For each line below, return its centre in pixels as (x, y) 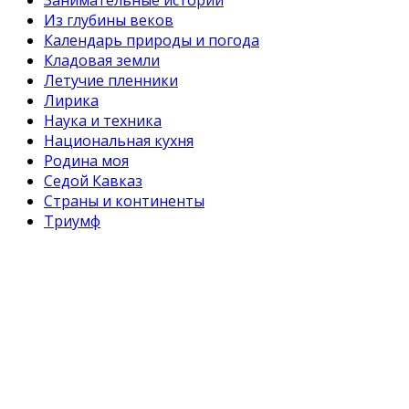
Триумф (72, 220)
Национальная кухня (119, 140)
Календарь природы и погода (152, 40)
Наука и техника (103, 120)
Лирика (71, 100)
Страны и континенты (124, 200)
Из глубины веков (109, 20)
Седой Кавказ (93, 180)
